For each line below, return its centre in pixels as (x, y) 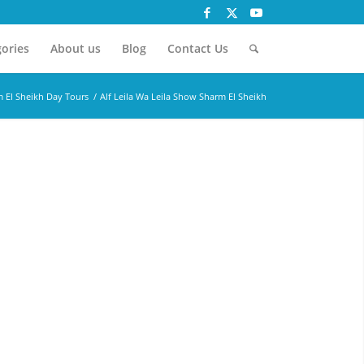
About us (75, 48)
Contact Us (197, 48)
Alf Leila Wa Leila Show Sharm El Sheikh (183, 96)
